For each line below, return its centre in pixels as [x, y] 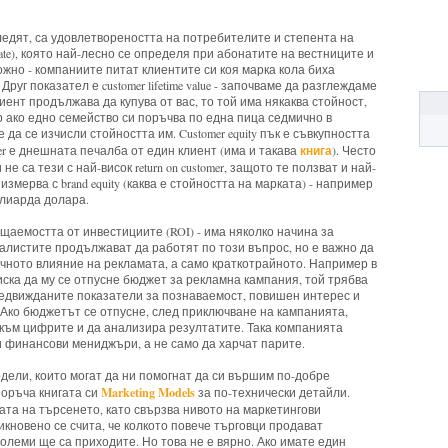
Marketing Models [148, 391]
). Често [354, 149]
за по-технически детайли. [272, 391]
